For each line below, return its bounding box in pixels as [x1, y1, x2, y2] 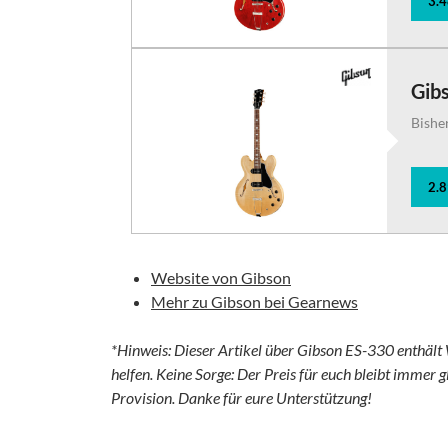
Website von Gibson [151, 268, 291, 287]
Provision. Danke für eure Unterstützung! [111, 388, 372, 407]
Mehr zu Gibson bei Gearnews [151, 292, 358, 311]
